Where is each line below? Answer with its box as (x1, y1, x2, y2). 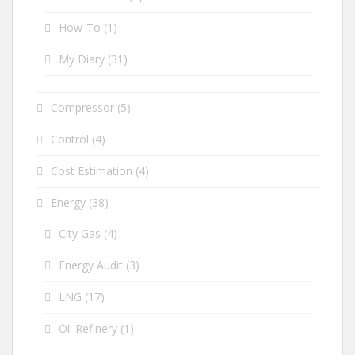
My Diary (59, 52, 105, 67)
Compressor (51, 100, 114, 116)
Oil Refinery (59, 321, 117, 337)
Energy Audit (59, 258, 123, 273)
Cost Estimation (51, 163, 132, 179)
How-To (59, 20, 101, 36)
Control (51, 132, 89, 147)
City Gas (59, 226, 101, 242)
